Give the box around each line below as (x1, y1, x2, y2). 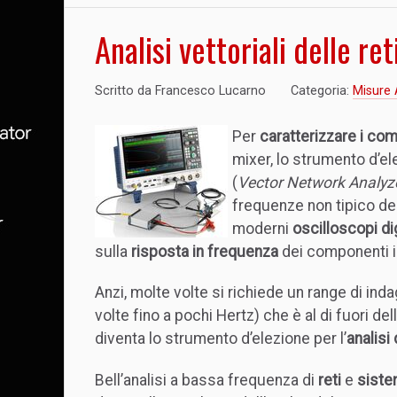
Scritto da (95, 82, 155, 98)
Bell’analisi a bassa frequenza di (95, 371, 318, 390)
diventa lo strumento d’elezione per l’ (95, 330, 346, 348)
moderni (232, 219, 292, 237)
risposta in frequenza (128, 242, 278, 261)
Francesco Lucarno (155, 82, 266, 98)
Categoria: (291, 82, 353, 98)
